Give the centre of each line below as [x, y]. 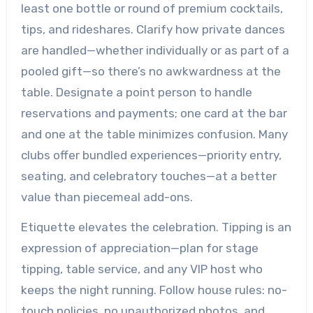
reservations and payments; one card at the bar [154, 113]
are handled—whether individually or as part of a [155, 50]
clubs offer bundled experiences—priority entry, [151, 155]
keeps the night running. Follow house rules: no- [154, 290]
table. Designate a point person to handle [136, 92]
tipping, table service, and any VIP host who [141, 269]
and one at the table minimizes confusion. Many [154, 134]
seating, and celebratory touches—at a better [148, 176]
